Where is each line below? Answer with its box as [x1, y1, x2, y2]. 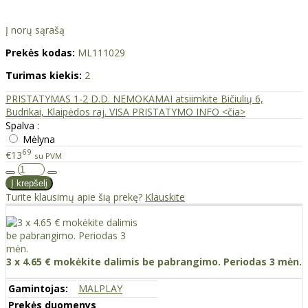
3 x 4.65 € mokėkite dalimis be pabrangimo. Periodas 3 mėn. [6, 254, 302, 268]
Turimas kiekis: [5, 69, 82, 82]
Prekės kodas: [5, 46, 75, 60]
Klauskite [145, 190, 185, 203]
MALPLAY [78, 281, 122, 295]
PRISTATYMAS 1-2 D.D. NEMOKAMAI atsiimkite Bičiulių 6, [5, 92, 263, 106]
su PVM [34, 150, 62, 161]
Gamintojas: [8, 281, 68, 295]
